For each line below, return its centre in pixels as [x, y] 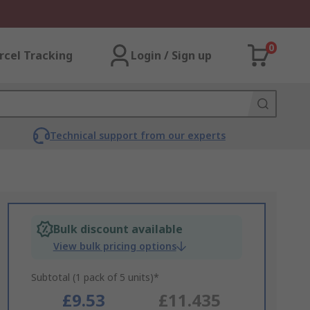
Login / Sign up [171, 55]
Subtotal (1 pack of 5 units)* [95, 277]
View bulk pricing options [115, 246]
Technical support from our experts [137, 135]
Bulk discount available [118, 229]
